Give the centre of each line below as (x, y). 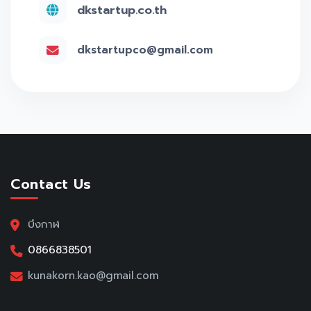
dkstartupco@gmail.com (145, 50)
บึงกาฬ (44, 224)
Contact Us (51, 184)
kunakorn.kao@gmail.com (93, 275)
